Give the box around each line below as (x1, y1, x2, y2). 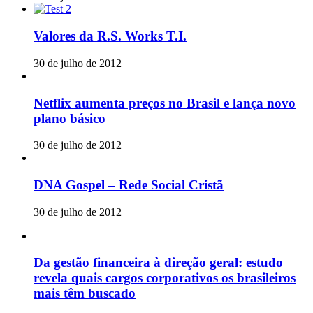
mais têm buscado (34, 286, 136, 301)
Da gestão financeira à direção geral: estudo (34, 255, 283, 270)
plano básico (34, 110, 105, 126)
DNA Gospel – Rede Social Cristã (34, 177, 224, 193)
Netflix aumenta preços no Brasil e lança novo (34, 95, 296, 110)
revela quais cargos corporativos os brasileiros (34, 270, 296, 286)
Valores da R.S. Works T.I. (34, 29, 187, 44)
